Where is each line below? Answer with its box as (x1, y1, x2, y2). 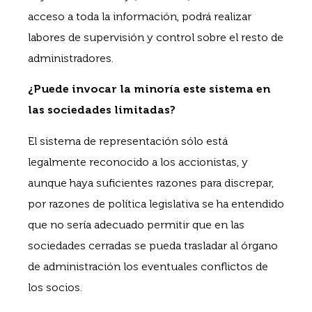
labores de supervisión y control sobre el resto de (28, 30, 283, 44)
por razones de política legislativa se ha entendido (28, 196, 284, 210)
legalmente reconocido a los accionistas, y (28, 155, 248, 169)
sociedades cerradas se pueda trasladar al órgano (28, 238, 278, 252)
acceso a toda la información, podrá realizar (28, 9, 251, 23)
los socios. (28, 280, 82, 294)
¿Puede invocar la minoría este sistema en (28, 82, 270, 96)
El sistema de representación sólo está (28, 134, 228, 148)
